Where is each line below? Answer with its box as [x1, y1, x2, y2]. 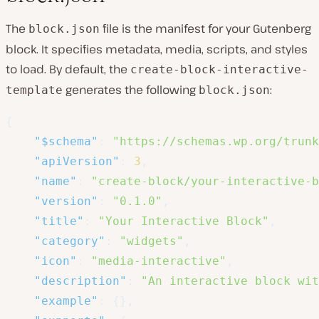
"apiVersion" [34, 155, 120, 169]
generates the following [63, 82, 199, 98]
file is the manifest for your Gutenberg [100, 21, 311, 37]
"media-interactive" [91, 254, 226, 268]
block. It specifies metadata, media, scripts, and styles [6, 41, 308, 58]
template [6, 83, 63, 98]
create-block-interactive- [130, 63, 308, 77]
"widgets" [120, 234, 184, 249]
